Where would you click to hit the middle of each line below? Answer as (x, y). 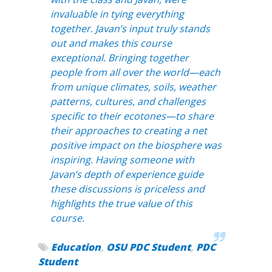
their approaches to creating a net (128, 130)
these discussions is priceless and (127, 189)
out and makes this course (111, 43)
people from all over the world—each (135, 72)
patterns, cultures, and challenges (128, 101)
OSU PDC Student (148, 247)
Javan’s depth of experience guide (127, 174)
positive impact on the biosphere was (136, 145)
